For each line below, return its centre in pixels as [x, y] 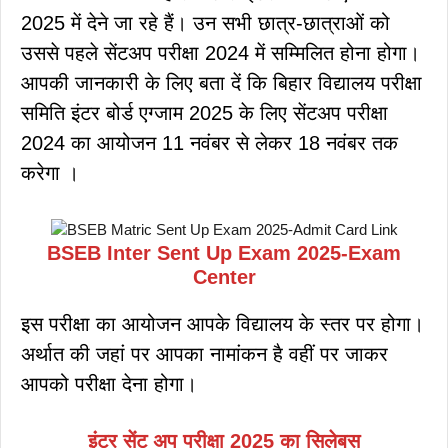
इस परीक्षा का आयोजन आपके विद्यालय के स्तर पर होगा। [222, 323]
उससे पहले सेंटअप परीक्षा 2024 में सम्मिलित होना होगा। [220, 52]
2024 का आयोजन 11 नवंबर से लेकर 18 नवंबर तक [209, 142]
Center [224, 276]
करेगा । [50, 172]
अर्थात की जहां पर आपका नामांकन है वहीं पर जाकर [204, 353]
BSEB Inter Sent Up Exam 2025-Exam [224, 252]
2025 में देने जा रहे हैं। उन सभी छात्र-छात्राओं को [205, 22]
